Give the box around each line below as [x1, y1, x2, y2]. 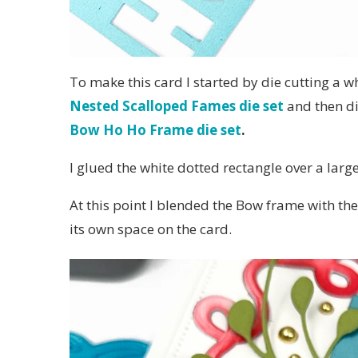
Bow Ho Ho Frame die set [70, 120, 241, 139]
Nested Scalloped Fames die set [70, 96, 284, 115]
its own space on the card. [70, 219, 232, 238]
